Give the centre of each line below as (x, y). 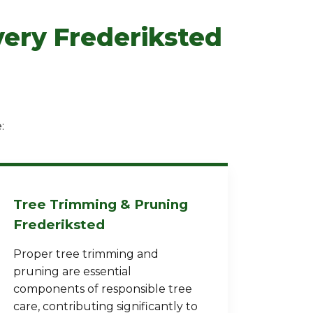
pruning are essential (73, 271)
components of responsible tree (103, 289)
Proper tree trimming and (86, 254)
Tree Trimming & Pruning (101, 204)
